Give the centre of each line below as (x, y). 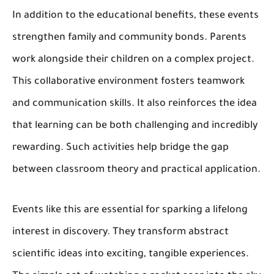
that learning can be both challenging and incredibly (135, 126)
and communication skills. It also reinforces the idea (135, 104)
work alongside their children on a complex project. (133, 60)
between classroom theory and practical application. (136, 170)
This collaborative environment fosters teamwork (128, 82)
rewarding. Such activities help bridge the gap (120, 148)
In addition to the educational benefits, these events (135, 16)
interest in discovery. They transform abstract (120, 233)
